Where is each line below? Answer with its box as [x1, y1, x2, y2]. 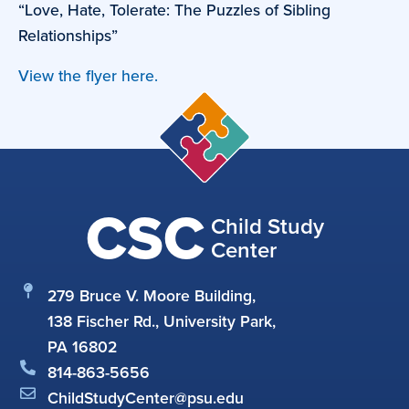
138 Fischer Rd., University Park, [47, 309, 277, 333]
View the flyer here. [18, 63, 158, 88]
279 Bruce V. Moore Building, [47, 283, 257, 308]
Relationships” [18, 23, 118, 47]
